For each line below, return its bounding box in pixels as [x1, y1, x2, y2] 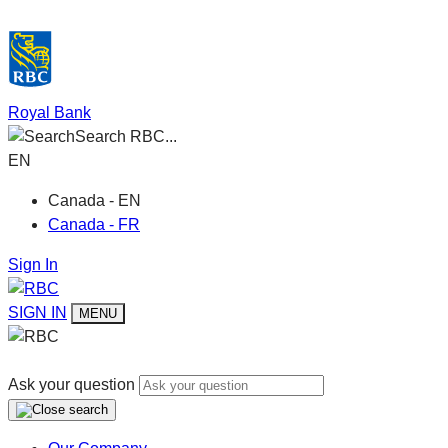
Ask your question [8, 376, 135, 393]
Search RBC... [75, 128, 177, 145]
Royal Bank [8, 104, 91, 121]
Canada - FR [48, 216, 140, 233]
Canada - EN [48, 192, 141, 209]
